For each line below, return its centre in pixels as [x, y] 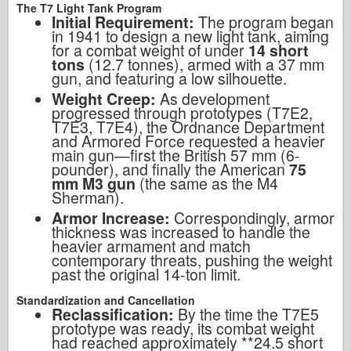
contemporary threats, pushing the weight [192, 260]
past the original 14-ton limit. [146, 274]
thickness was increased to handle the [181, 232]
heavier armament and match [151, 246]
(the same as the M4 [209, 183]
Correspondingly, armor [254, 217]
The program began [266, 22]
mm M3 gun [94, 183]
